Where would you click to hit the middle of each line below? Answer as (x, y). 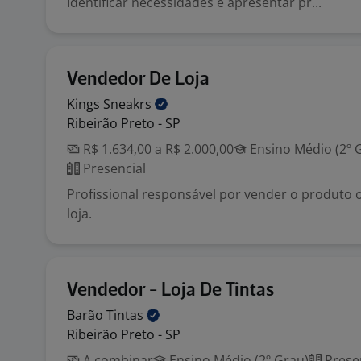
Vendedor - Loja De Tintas (170, 290)
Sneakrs (129, 104)
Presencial (113, 168)
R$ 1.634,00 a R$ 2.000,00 (157, 149)
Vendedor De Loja (138, 79)
